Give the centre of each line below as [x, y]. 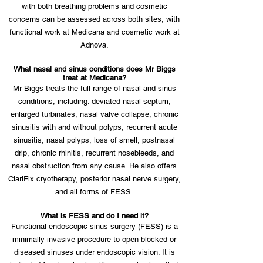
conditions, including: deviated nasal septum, [94, 101]
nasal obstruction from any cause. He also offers [94, 166]
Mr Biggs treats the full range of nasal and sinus [94, 88]
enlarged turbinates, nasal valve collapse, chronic [94, 114]
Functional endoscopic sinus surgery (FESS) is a [94, 226]
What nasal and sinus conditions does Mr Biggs [94, 69]
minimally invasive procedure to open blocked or [94, 239]
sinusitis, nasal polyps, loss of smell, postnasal [94, 140]
